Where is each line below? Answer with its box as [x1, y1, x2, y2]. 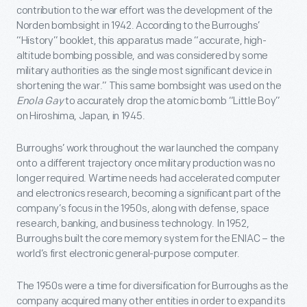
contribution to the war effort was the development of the [16, 4, 273, 18]
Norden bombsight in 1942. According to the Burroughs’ [16, 19, 260, 33]
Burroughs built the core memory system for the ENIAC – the [16, 232, 285, 246]
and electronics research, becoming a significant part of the [16, 187, 282, 201]
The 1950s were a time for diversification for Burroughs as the [16, 280, 288, 293]
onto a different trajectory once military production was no [16, 157, 275, 171]
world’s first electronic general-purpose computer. [16, 247, 241, 261]
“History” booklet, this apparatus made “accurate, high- [16, 34, 267, 48]
